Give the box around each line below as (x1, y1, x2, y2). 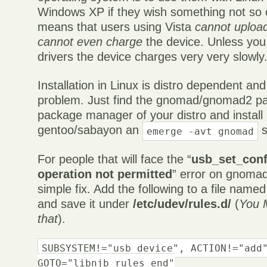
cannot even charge (38, 35, 143, 49)
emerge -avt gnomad (147, 125, 254, 137)
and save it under (38, 197, 133, 211)
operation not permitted (38, 167, 173, 181)
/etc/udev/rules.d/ (133, 197, 232, 211)
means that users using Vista (38, 20, 195, 34)
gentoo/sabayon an (38, 123, 143, 137)
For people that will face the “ (38, 153, 192, 166)
